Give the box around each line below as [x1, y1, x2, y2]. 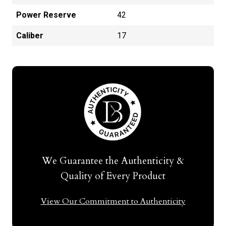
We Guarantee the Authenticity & [41, 154, 184, 167]
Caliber [16, 31, 43, 41]
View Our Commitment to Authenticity [40, 195, 186, 207]
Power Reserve [16, 10, 76, 20]
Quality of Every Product [60, 169, 165, 183]
